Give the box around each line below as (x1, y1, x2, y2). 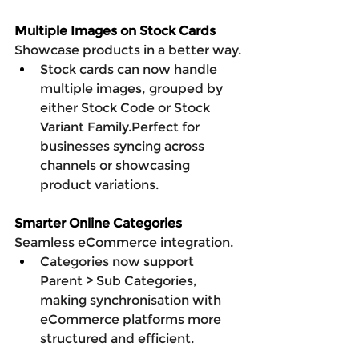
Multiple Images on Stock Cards (14, 22, 216, 38)
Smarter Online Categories (14, 215, 182, 231)
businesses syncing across (40, 138, 208, 154)
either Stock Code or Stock (40, 99, 213, 115)
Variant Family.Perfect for (40, 119, 203, 135)
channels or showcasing (40, 157, 193, 173)
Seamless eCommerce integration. (14, 234, 233, 250)
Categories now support (40, 253, 197, 269)
